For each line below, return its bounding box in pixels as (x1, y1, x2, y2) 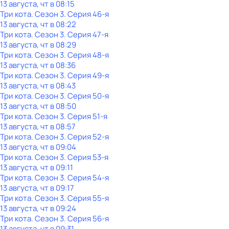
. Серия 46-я (64, 9, 109, 19)
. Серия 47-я (64, 29, 108, 40)
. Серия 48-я (64, 50, 109, 60)
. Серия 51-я (64, 111, 107, 122)
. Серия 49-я (64, 70, 109, 81)
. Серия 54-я (64, 172, 109, 183)
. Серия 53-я (64, 152, 108, 163)
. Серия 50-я (64, 90, 109, 101)
